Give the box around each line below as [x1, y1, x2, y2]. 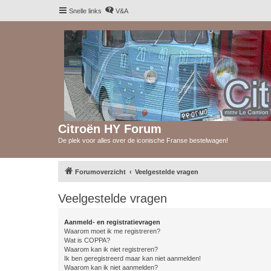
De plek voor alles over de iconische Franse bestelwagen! [58, 137, 228, 144]
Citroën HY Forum [58, 122, 162, 135]
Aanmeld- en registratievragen [64, 218, 160, 226]
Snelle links [69, 7, 102, 15]
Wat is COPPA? [64, 236, 110, 244]
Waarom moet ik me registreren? [64, 227, 160, 235]
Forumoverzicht [75, 168, 126, 175]
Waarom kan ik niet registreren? [64, 245, 158, 253]
